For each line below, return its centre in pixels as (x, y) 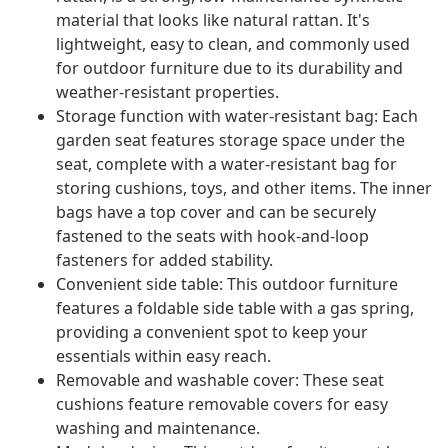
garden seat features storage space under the (230, 140)
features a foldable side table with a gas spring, (235, 308)
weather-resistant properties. (167, 92)
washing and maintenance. (158, 428)
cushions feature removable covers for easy (222, 404)
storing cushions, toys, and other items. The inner (244, 188)
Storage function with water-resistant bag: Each (237, 116)
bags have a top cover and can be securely (216, 212)
